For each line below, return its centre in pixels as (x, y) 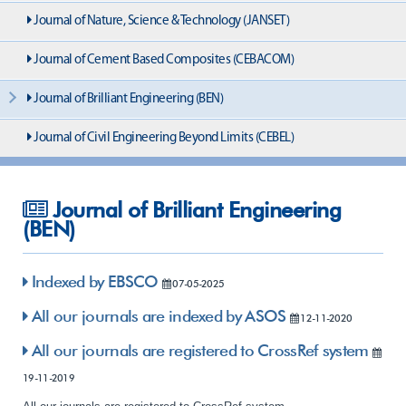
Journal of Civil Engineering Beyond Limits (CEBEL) (162, 138)
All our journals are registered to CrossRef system (198, 350)
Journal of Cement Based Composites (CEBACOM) (162, 60)
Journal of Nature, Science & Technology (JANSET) (160, 21)
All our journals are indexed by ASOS (157, 316)
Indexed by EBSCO (93, 281)
